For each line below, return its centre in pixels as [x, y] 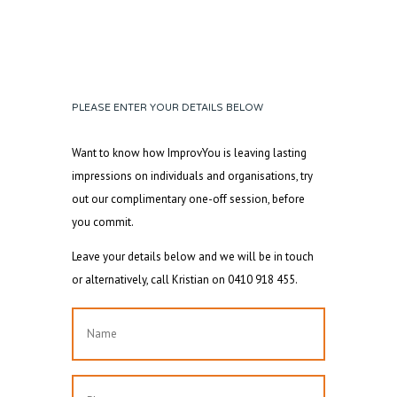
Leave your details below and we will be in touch [192, 256]
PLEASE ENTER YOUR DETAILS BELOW [167, 107]
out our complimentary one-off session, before [188, 198]
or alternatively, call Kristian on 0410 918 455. [184, 279]
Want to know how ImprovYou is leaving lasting [189, 152]
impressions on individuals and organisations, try [192, 175]
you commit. [102, 222]
